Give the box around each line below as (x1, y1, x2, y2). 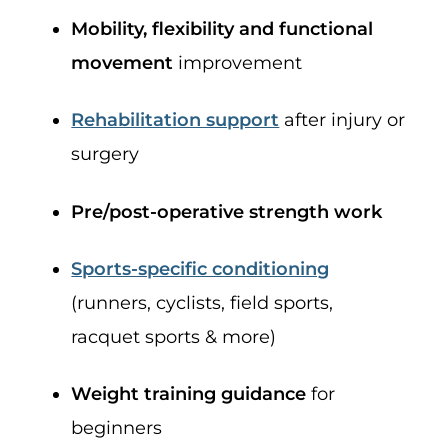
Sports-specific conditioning (71, 257, 330, 280)
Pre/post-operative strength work (71, 200, 383, 223)
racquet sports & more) (71, 325, 277, 348)
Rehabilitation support (71, 109, 280, 132)
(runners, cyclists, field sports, (71, 291, 334, 314)
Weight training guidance (71, 383, 307, 406)
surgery (71, 143, 140, 166)
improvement (173, 51, 303, 74)
